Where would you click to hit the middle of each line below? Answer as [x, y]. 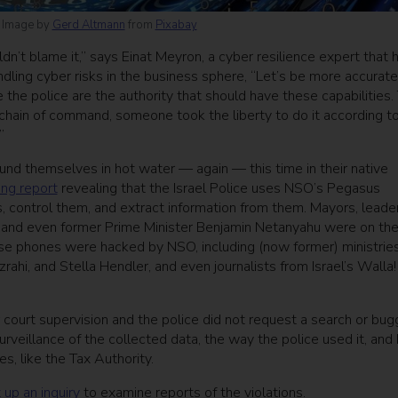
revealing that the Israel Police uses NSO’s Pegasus [219, 189]
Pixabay [176, 25]
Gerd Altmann [88, 25]
